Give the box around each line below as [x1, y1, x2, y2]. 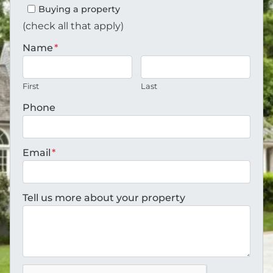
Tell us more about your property [23, 191, 185, 204]
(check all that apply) [23, 19, 124, 32]
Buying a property [38, 3, 120, 15]
